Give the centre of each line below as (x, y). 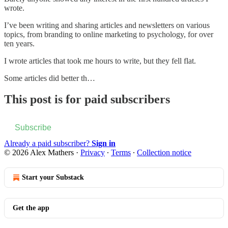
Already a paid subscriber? (48, 144)
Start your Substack (53, 178)
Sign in (104, 144)
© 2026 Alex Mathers (39, 153)
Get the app (31, 208)
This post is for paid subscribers (87, 99)
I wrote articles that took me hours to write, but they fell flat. (100, 61)
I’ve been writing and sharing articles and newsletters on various (107, 25)
